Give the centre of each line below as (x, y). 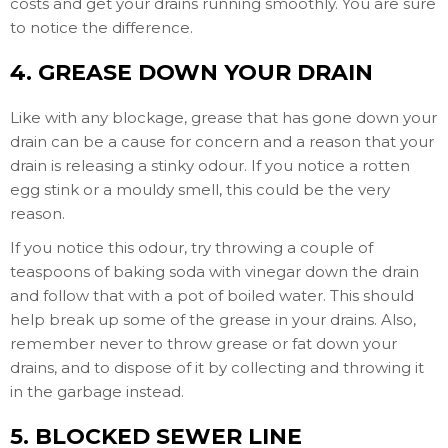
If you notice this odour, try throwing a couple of (191, 247)
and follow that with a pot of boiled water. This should (212, 295)
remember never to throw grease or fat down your (203, 343)
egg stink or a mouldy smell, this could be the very (200, 189)
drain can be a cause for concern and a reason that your (222, 141)
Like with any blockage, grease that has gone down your (223, 117)
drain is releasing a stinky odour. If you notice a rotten (210, 165)
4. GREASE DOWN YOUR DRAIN (191, 72)
